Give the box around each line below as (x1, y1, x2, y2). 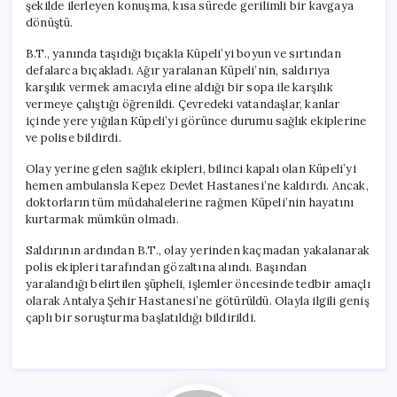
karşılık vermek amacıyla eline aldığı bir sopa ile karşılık (26, 79, 333, 95)
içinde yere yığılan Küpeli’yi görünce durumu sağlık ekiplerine (26, 113, 367, 128)
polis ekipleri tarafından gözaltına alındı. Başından (26, 259, 307, 275)
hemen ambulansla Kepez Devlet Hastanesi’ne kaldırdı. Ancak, (26, 177, 369, 193)
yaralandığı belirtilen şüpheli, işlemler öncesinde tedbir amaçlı (26, 276, 370, 292)
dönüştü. (26, 14, 74, 30)
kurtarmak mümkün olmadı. (26, 211, 179, 227)
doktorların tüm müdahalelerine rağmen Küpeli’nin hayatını (26, 194, 354, 210)
